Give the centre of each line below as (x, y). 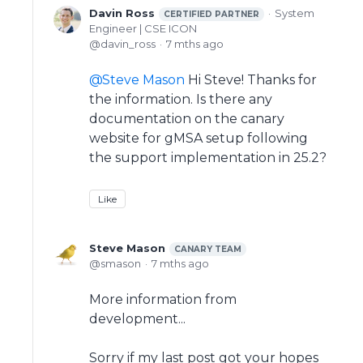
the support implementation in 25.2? (208, 158)
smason (121, 263)
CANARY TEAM (208, 249)
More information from (163, 299)
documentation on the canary (187, 119)
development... (137, 319)
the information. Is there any (181, 99)
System (295, 13)
